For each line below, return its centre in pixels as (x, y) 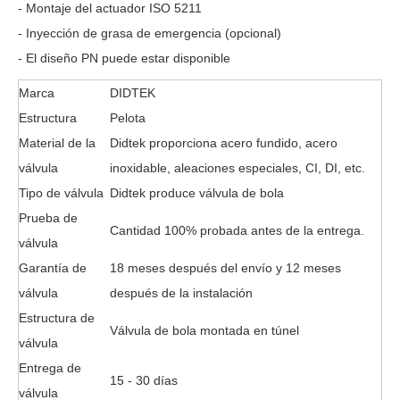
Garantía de (53, 268)
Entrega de (50, 368)
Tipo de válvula (61, 193)
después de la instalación (181, 293)
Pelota (128, 118)
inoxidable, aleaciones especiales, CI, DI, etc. (237, 168)
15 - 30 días (144, 380)
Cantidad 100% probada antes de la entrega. (237, 230)
